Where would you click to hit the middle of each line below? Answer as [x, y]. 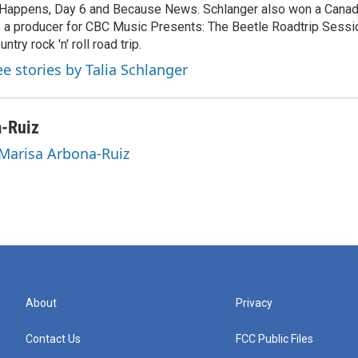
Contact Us [53, 338]
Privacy [255, 302]
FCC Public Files [275, 338]
